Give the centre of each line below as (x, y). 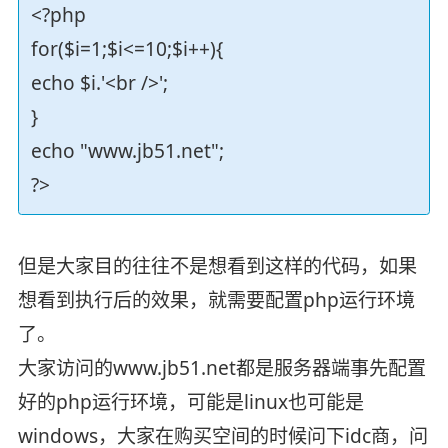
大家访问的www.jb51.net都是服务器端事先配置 (221, 367)
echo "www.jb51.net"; (127, 150)
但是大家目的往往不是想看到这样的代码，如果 (217, 265)
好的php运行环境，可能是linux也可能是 (190, 401)
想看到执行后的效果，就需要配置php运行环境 (216, 299)
